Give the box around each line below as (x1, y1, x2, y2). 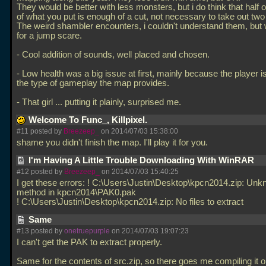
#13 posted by (17, 227, 64, 235)
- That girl (17, 97, 55, 107)
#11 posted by (17, 127, 64, 135)
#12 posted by (17, 167, 64, 176)
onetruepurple (64, 227, 110, 235)
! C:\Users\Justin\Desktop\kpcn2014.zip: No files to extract (17, 197, 246, 207)
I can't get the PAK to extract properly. (17, 237, 162, 247)
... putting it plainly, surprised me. (55, 97, 183, 107)
